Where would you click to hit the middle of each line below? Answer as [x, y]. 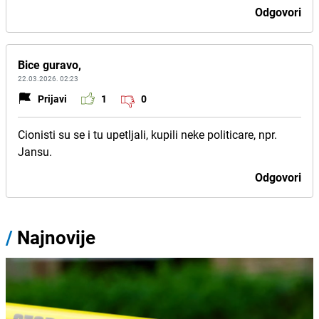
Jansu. [35, 152]
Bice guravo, [49, 65]
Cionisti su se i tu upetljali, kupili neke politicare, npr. [147, 135]
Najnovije [56, 237]
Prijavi [52, 98]
